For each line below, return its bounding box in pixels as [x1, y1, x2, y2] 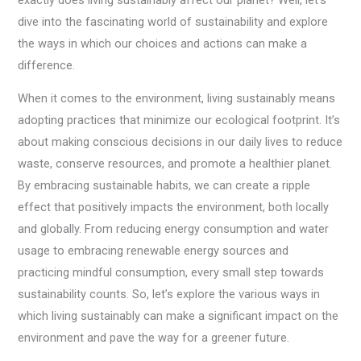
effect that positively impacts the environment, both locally [18, 200, 330, 215]
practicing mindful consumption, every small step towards [18, 265, 325, 280]
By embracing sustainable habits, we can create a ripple [18, 178, 311, 193]
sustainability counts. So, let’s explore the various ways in [18, 287, 321, 302]
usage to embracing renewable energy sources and [18, 243, 289, 259]
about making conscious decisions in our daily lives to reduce [18, 135, 343, 150]
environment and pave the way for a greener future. [18, 330, 290, 346]
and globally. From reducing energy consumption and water [18, 222, 330, 237]
